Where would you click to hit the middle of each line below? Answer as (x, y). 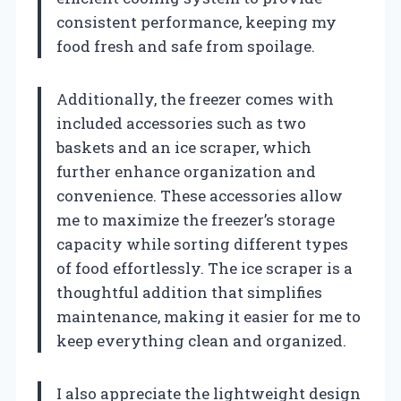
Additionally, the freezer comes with (195, 98)
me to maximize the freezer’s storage (196, 219)
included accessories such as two (181, 123)
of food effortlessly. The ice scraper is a (205, 268)
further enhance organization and (186, 171)
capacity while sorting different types (202, 243)
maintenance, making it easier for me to (209, 316)
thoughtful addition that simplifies (189, 292)
